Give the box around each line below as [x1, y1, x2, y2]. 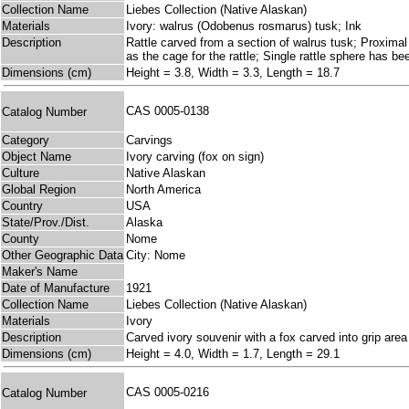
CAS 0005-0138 [126, 104, 216, 119]
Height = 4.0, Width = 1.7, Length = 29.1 [126, 347, 340, 362]
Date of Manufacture [2, 281, 110, 296]
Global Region [2, 183, 76, 197]
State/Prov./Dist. [2, 215, 89, 230]
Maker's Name [2, 265, 78, 279]
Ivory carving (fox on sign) [126, 150, 264, 164]
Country [2, 199, 43, 214]
